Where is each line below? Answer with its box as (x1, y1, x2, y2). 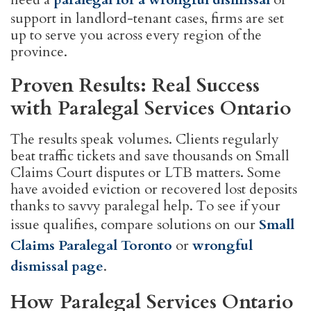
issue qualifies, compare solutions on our (10, 215, 259, 235)
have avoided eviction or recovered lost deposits (10, 180, 297, 199)
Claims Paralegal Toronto (10, 236, 172, 255)
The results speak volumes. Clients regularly (10, 130, 279, 149)
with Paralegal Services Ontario (10, 95, 292, 122)
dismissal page (10, 257, 103, 276)
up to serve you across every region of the (10, 26, 262, 45)
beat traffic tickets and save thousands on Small (10, 146, 289, 166)
